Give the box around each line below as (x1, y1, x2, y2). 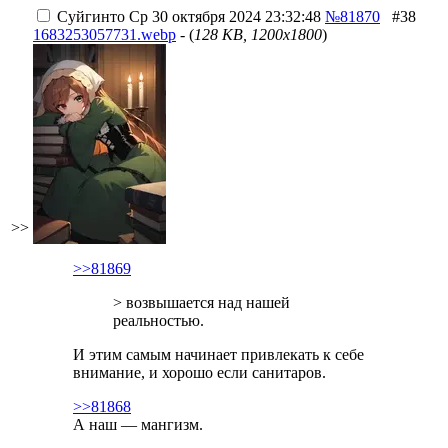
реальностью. (113, 312, 204, 329)
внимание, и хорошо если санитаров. (73, 364, 326, 381)
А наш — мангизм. (73, 416, 203, 433)
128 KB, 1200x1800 (194, 26, 322, 43)
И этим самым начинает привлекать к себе (73, 346, 364, 363)
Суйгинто (57, 8, 125, 25)
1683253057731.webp (33, 26, 176, 43)
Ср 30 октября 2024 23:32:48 (125, 8, 321, 25)
